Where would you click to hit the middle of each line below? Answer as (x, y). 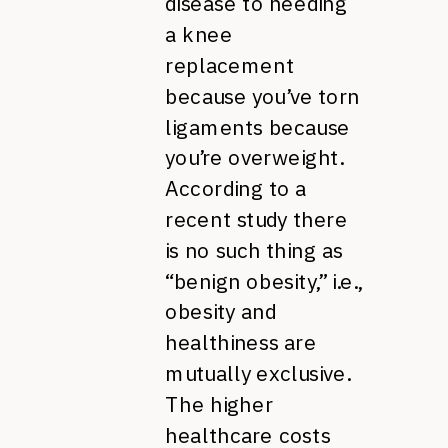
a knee (199, 34)
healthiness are (241, 342)
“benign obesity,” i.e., (263, 280)
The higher (219, 404)
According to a (236, 188)
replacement (229, 65)
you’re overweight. (254, 157)
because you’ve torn (262, 96)
